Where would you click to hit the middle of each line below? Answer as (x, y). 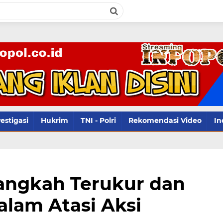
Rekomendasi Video (165, 120)
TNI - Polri (98, 120)
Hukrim (55, 120)
